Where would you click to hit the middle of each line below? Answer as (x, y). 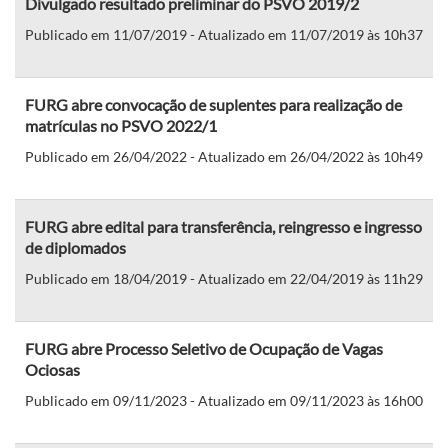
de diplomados (75, 247)
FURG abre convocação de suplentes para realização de (213, 104)
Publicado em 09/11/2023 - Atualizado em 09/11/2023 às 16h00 (224, 400)
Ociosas (52, 369)
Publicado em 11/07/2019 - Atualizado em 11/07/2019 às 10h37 (224, 34)
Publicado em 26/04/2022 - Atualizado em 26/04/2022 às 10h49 (224, 156)
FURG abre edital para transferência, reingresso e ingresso (223, 226)
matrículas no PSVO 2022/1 (121, 125)
